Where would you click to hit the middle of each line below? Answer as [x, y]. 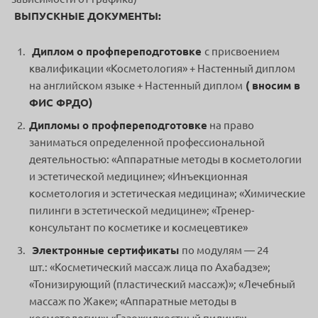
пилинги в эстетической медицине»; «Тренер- [142, 211]
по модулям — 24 [225, 251]
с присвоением [242, 52]
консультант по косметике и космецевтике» [138, 228]
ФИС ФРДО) [61, 103]
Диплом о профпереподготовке [117, 52]
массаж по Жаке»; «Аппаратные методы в [133, 302]
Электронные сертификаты [105, 251]
